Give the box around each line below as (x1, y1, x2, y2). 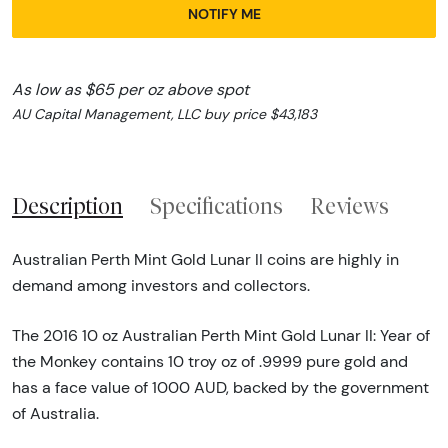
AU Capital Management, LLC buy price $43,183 (12, 104, 317, 123)
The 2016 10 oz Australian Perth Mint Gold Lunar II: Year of (12, 326, 430, 346)
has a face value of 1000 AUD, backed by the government (12, 378, 429, 398)
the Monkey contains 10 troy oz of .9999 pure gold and (12, 352, 408, 372)
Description (12, 192, 123, 219)
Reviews (310, 192, 389, 219)
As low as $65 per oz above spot (12, 79, 249, 99)
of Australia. (12, 404, 99, 424)
